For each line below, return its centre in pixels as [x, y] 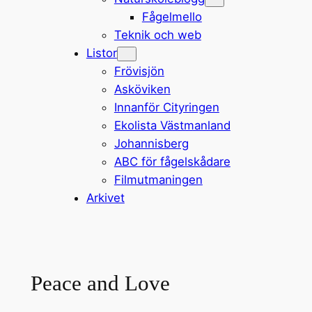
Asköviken [142, 89]
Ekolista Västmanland [172, 125]
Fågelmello [172, 16]
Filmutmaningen [158, 179]
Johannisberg [151, 143]
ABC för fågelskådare [172, 161]
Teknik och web [157, 34]
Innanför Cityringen [166, 107]
